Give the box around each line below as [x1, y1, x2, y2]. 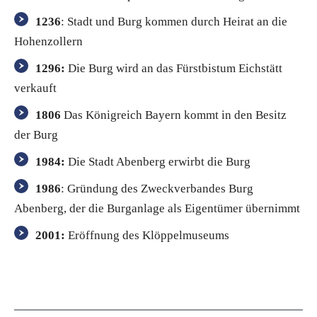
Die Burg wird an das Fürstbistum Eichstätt [65, 61, 282, 75]
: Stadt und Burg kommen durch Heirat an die [61, 14, 287, 28]
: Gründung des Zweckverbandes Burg [61, 181, 253, 195]
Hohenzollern [14, 34, 83, 48]
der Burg [14, 127, 58, 142]
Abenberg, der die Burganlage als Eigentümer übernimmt [14, 201, 300, 215]
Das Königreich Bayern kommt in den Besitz [64, 108, 287, 122]
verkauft [14, 81, 57, 95]
